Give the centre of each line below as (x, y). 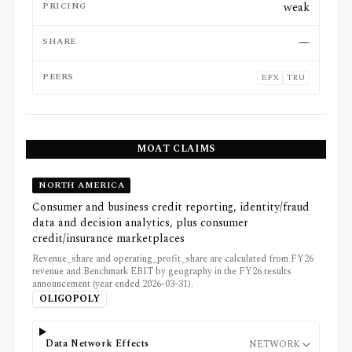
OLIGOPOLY (70, 299)
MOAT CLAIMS (176, 149)
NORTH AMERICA (82, 185)
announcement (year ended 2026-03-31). (113, 284)
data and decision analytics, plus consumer (140, 223)
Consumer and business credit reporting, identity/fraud (171, 207)
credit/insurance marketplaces (108, 238)
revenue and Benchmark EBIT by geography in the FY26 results (162, 271)
